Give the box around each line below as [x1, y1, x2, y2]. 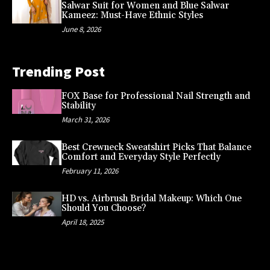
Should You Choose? [61, 202, 146, 215]
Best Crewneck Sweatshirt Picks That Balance [61, 142, 251, 154]
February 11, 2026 [61, 166, 118, 177]
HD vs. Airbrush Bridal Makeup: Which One [61, 193, 242, 205]
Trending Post [12, 62, 105, 81]
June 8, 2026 [61, 24, 101, 35]
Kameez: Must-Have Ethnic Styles [61, 10, 203, 22]
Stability [61, 100, 96, 112]
